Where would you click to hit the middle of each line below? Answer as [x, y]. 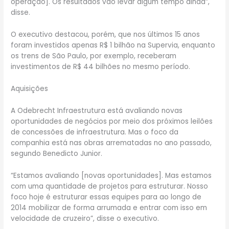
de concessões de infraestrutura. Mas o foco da [95, 132]
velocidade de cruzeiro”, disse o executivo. [85, 218]
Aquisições [30, 88]
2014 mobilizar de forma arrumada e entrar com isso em [109, 208]
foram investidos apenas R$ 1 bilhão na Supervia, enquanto [113, 45]
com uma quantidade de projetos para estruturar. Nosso [110, 186]
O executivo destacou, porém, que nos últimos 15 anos [106, 35]
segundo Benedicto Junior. [57, 153]
